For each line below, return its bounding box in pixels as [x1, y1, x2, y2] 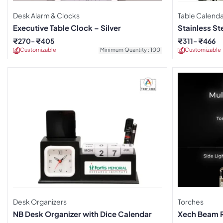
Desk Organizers [13, 197, 67, 206]
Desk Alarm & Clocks [13, 10, 80, 20]
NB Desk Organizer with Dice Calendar [13, 209, 152, 219]
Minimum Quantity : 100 [100, 46, 160, 53]
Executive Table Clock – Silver [13, 22, 121, 32]
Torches [178, 197, 204, 206]
